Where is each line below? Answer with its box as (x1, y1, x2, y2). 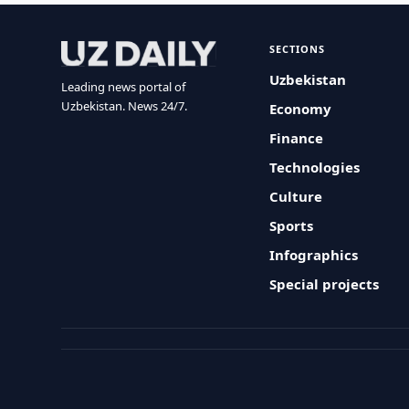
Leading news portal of (61, 79, 186, 95)
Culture (269, 187, 323, 205)
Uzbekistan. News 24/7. (61, 98, 188, 114)
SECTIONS (269, 42, 326, 56)
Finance (269, 129, 324, 147)
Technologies (269, 158, 361, 176)
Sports (269, 216, 314, 235)
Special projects (269, 275, 380, 293)
